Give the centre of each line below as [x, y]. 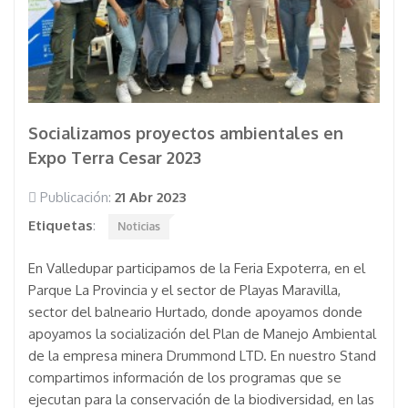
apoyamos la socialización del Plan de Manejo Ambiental [202, 334]
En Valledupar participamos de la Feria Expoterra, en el [197, 268]
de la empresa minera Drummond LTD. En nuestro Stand [202, 356]
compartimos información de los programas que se [185, 377]
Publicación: [76, 197]
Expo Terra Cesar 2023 [115, 158]
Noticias [139, 226]
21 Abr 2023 [150, 197]
